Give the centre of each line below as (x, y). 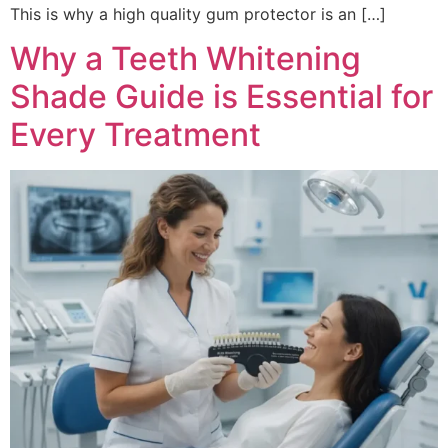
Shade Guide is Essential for (221, 97)
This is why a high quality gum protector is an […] (198, 14)
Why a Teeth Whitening (185, 59)
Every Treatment (135, 135)
